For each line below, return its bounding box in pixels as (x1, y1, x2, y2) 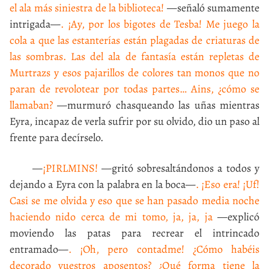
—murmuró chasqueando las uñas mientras (53, 98, 259, 112)
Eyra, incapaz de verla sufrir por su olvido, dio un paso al (10, 114, 259, 128)
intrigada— (10, 17, 61, 31)
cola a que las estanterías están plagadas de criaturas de (10, 33, 259, 47)
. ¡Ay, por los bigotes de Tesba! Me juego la (61, 17, 259, 31)
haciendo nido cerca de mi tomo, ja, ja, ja (10, 210, 213, 224)
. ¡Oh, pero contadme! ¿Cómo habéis (68, 242, 259, 256)
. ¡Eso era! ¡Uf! (195, 177, 260, 192)
